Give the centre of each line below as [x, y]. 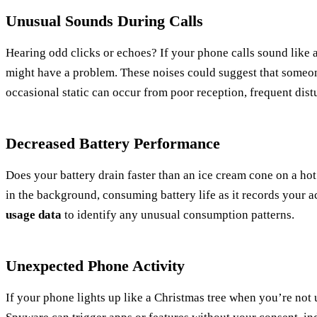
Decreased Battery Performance [113, 144]
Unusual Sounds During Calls [104, 21]
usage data [34, 215]
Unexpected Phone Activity [95, 266]
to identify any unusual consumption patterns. [178, 215]
